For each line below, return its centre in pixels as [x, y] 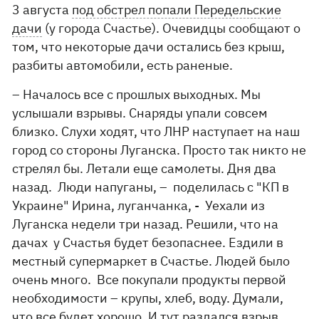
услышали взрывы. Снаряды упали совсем [140, 113]
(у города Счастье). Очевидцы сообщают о [172, 28]
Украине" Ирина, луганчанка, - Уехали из [139, 205]
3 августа [42, 10]
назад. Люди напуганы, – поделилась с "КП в [151, 187]
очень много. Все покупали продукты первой [150, 279]
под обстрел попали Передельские [177, 10]
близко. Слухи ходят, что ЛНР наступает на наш [156, 131]
